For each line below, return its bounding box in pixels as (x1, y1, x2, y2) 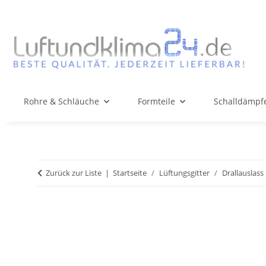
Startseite (113, 167, 147, 179)
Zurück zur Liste (46, 167, 102, 179)
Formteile (138, 96, 175, 107)
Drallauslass (222, 167, 264, 179)
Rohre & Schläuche (24, 96, 99, 107)
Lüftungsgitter (159, 167, 210, 179)
